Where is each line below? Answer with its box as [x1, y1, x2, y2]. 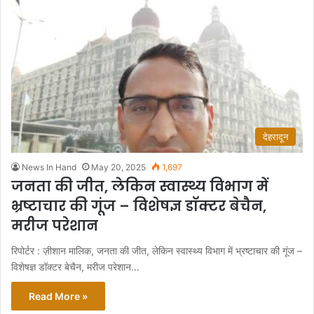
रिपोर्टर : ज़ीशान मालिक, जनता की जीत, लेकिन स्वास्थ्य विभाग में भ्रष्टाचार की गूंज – [11, 244, 302, 257]
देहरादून [263, 130, 288, 142]
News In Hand [22, 161, 76, 172]
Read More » [29, 289, 88, 302]
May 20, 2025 [91, 161, 146, 172]
